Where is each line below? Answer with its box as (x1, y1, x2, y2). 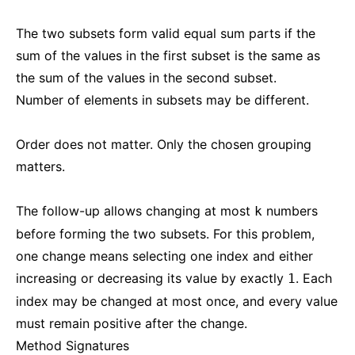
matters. (16, 158, 65, 174)
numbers (262, 203, 318, 219)
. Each (296, 270, 332, 286)
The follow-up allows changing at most (16, 203, 254, 219)
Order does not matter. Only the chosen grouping (16, 136, 311, 152)
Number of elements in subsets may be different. (16, 92, 309, 108)
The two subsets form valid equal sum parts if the (16, 25, 315, 41)
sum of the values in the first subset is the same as (16, 48, 320, 63)
